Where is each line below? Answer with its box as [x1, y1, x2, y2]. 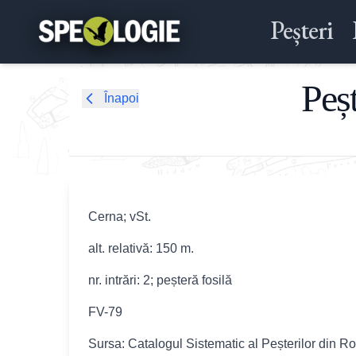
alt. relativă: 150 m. [88, 242, 194, 255]
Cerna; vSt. [88, 210, 151, 223]
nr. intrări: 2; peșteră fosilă [88, 273, 232, 287]
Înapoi [104, 91, 139, 105]
